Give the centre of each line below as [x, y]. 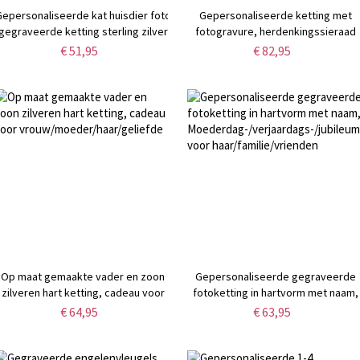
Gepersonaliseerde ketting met [276, 16]
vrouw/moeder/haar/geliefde [83, 309]
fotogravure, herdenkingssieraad [276, 32]
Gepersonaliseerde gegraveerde [276, 277]
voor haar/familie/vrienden [276, 325]
